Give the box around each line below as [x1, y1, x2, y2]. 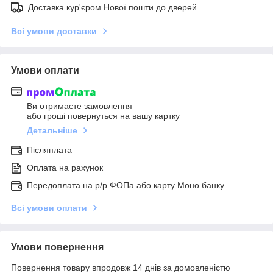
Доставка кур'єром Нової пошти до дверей [28, 2, 197, 13]
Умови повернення [11, 241, 104, 252]
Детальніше [27, 125, 77, 135]
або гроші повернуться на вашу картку [27, 110, 180, 121]
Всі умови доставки [11, 26, 97, 37]
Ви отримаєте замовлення [27, 101, 132, 111]
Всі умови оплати [11, 202, 87, 213]
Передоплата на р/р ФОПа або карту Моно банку [27, 180, 224, 190]
